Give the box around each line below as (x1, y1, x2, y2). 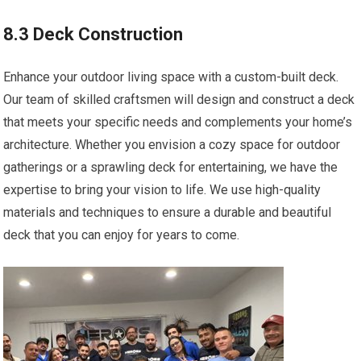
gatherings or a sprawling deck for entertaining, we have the (3, 160, 338, 176)
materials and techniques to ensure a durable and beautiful (3, 205, 332, 221)
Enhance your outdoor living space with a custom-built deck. (3, 69, 339, 85)
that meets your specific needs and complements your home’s (3, 114, 353, 131)
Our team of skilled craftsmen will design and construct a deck (3, 92, 355, 108)
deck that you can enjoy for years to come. (3, 227, 240, 243)
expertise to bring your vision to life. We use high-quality (3, 182, 322, 198)
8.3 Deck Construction (3, 24, 184, 45)
